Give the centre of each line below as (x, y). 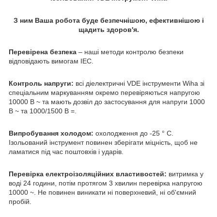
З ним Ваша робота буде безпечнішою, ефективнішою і (108, 21)
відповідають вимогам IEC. (51, 61)
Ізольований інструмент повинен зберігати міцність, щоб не (103, 143)
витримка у (185, 174)
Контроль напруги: (41, 84)
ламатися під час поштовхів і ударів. (66, 152)
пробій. (20, 202)
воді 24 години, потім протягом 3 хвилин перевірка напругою (106, 183)
